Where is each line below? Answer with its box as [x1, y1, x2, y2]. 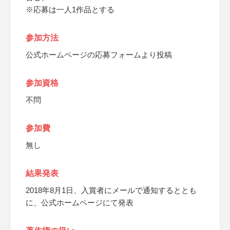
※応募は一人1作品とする [26, 5, 114, 14]
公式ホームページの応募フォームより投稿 [26, 50, 172, 59]
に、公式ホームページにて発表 [26, 198, 133, 207]
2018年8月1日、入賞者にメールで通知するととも [26, 186, 197, 195]
